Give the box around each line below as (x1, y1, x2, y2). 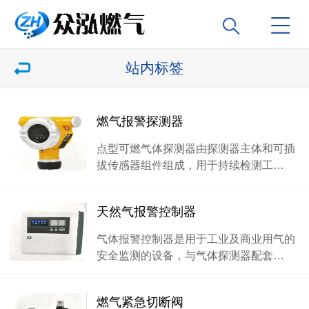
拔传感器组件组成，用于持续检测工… (97, 159, 284, 171)
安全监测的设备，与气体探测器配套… (97, 249, 284, 261)
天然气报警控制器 (97, 205, 196, 219)
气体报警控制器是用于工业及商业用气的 (97, 232, 295, 245)
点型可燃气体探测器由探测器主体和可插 (97, 142, 295, 154)
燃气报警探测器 (97, 114, 183, 128)
